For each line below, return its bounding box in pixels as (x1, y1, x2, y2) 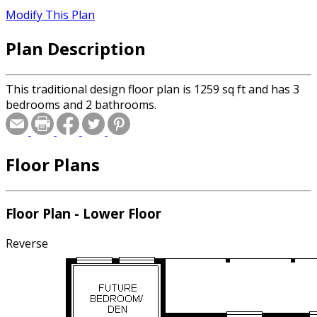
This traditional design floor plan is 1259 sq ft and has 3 (6, 81, 299, 97)
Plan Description (6, 36, 146, 60)
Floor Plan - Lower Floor (6, 204, 161, 223)
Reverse (6, 236, 48, 252)
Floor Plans (6, 152, 100, 176)
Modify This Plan (6, 7, 95, 23)
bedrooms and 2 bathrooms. (6, 96, 156, 113)
